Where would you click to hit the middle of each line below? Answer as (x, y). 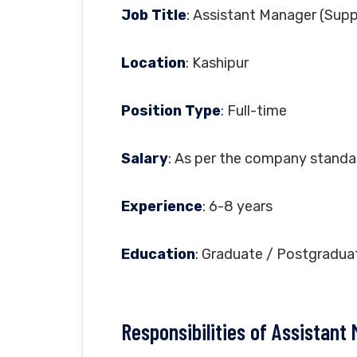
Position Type (171, 111)
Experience (162, 206)
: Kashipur (217, 63)
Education (158, 254)
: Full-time (254, 111)
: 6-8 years (237, 206)
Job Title (154, 15)
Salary (145, 159)
